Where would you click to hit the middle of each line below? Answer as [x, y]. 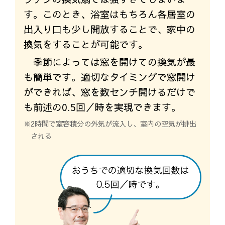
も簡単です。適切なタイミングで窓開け [109, 77]
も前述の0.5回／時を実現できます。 [102, 107]
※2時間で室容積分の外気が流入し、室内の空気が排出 [110, 124]
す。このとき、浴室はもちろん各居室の [109, 14]
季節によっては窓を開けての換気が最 [114, 62]
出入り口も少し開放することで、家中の [109, 29]
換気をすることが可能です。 [85, 44]
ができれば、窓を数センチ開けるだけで [109, 92]
